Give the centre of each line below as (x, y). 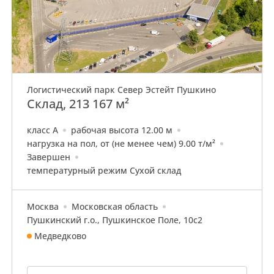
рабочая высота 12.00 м (122, 130)
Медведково (60, 236)
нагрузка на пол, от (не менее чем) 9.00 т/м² (121, 143)
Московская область (115, 206)
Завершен (49, 157)
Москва (43, 206)
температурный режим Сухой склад (104, 170)
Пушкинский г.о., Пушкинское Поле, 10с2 (115, 220)
